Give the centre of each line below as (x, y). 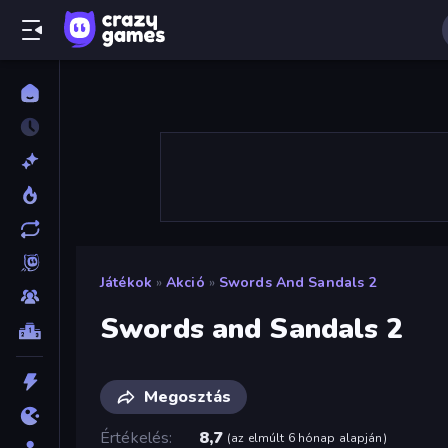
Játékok (126, 282)
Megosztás (187, 396)
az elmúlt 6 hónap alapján (307, 437)
